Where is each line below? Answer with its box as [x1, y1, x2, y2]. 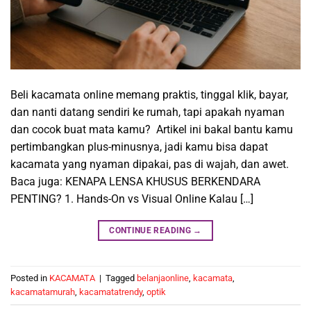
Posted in [10, 272, 49, 283]
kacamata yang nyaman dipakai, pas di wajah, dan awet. [10, 158, 289, 171]
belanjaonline [137, 272, 189, 283]
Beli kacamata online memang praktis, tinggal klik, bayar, [10, 88, 288, 102]
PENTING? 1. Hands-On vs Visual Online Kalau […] [10, 192, 253, 206]
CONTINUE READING [109, 226, 194, 236]
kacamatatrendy [79, 286, 142, 297]
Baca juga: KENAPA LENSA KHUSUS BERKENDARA [10, 175, 260, 189]
